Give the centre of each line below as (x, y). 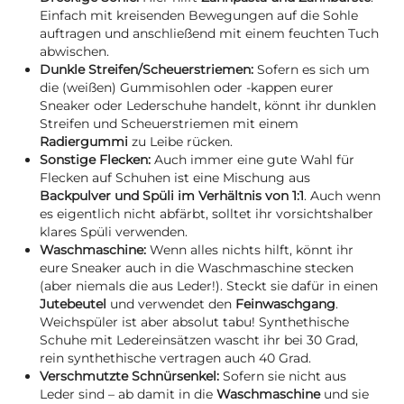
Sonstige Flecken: (97, 160)
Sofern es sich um (313, 70)
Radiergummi (84, 142)
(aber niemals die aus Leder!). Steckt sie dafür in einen (209, 286)
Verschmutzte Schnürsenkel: (131, 376)
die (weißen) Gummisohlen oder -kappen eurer (187, 88)
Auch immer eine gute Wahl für (254, 160)
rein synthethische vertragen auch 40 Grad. (175, 358)
